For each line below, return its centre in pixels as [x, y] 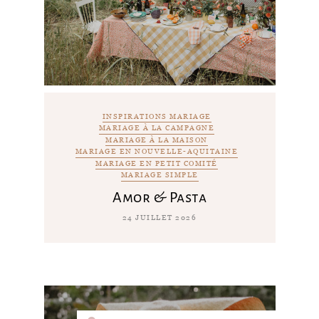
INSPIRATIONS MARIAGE [157, 116]
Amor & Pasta [159, 197]
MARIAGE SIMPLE [159, 175]
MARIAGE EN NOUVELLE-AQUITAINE [157, 152]
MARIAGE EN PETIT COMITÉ [157, 163]
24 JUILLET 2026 [159, 217]
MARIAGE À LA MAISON [157, 140]
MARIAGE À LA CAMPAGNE [157, 128]
